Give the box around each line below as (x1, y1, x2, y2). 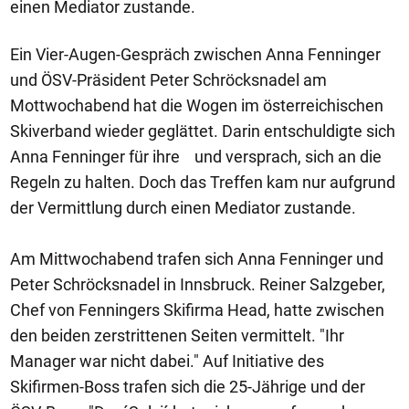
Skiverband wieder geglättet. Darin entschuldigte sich (10, 121, 395, 141)
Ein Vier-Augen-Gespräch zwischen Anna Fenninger (10, 45, 381, 64)
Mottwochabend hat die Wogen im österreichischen (10, 96, 383, 115)
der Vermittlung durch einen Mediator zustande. (10, 198, 360, 217)
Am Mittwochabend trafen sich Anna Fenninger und (10, 249, 383, 268)
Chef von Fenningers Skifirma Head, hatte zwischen (10, 300, 384, 320)
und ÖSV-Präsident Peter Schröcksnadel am (10, 70, 327, 89)
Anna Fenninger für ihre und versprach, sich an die (10, 147, 382, 166)
